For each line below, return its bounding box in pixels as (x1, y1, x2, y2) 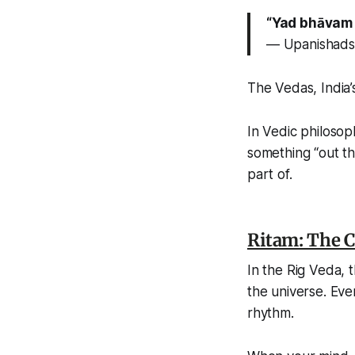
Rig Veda (286, 262, 342, 279)
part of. (247, 166, 292, 183)
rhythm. (247, 305, 294, 322)
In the (247, 262, 287, 279)
